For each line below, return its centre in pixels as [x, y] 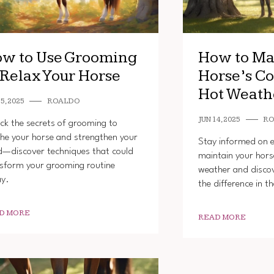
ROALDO [63, 101]
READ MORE [222, 217]
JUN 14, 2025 [220, 119]
